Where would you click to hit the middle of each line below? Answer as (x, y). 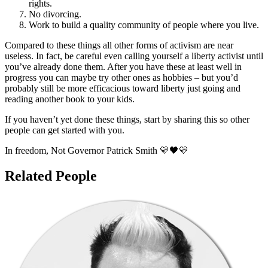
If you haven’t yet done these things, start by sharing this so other (127, 119)
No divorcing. (55, 14)
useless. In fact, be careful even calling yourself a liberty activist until (134, 56)
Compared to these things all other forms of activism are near (119, 45)
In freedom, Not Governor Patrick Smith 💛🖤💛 (97, 150)
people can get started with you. (65, 130)
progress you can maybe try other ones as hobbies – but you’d (121, 77)
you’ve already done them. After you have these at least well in (123, 66)
